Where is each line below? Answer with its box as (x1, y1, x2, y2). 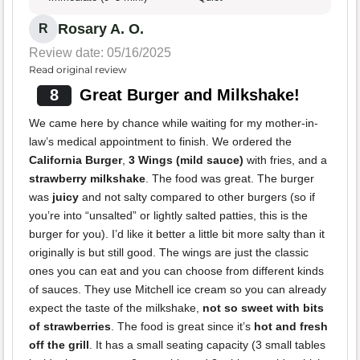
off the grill (29, 338, 89, 352)
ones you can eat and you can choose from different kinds (29, 264, 324, 278)
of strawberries (29, 320, 111, 333)
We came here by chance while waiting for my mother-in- (29, 117, 318, 130)
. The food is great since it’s (111, 320, 254, 333)
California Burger (29, 153, 122, 167)
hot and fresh (254, 320, 328, 333)
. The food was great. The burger (145, 172, 314, 186)
